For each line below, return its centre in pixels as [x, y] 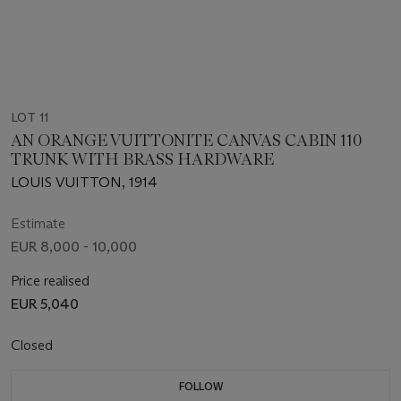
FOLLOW [200, 386]
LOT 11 [30, 117]
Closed [34, 345]
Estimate [38, 223]
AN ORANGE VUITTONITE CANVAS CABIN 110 [186, 140]
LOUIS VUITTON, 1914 [84, 182]
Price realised [50, 280]
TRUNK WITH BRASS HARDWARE [142, 159]
